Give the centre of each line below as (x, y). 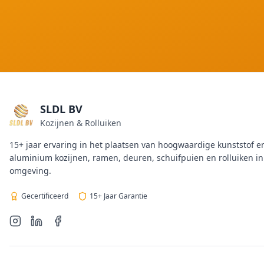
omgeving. (30, 171)
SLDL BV (61, 109)
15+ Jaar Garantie (118, 196)
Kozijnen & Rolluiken (81, 123)
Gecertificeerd (45, 196)
